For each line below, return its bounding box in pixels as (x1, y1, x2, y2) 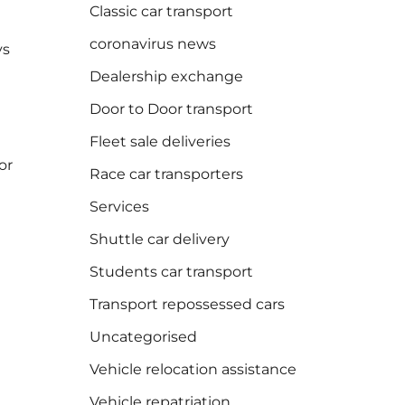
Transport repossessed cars (89, 296, 285, 314)
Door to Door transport (89, 100, 253, 118)
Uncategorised (89, 328, 197, 346)
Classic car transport (89, 3, 233, 21)
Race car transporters (89, 165, 243, 184)
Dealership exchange (89, 68, 243, 86)
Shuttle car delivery (89, 231, 230, 249)
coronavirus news (89, 35, 216, 53)
